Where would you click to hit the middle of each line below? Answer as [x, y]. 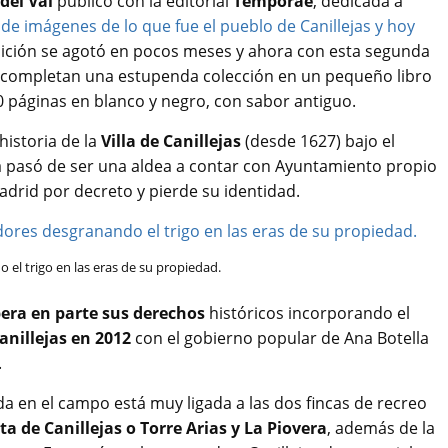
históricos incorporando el [307, 312]
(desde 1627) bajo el [318, 140]
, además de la [381, 427]
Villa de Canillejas [171, 140]
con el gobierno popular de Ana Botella [280, 337]
